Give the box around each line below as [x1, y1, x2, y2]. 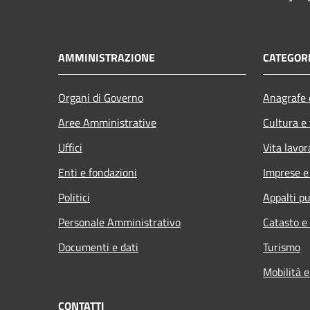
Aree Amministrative [58, 113, 156, 131]
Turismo [263, 238, 300, 255]
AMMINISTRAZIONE [58, 48, 155, 66]
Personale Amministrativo [58, 213, 181, 230]
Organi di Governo [58, 89, 143, 106]
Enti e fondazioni [58, 163, 137, 181]
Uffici [58, 138, 82, 156]
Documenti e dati [58, 238, 138, 255]
